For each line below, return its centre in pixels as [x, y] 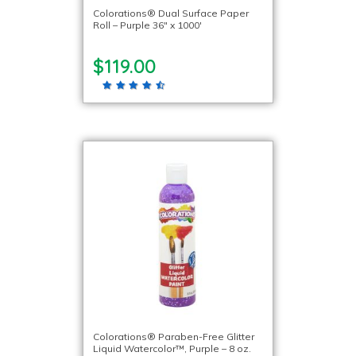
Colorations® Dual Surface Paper [171, 13]
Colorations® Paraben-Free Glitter [174, 337]
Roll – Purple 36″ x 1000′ [147, 25]
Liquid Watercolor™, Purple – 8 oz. [172, 348]
